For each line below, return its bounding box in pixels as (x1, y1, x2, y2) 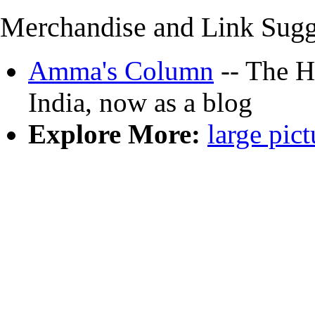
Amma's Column (28, 56, 214, 86)
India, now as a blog (28, 87, 252, 117)
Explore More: (28, 119, 200, 149)
